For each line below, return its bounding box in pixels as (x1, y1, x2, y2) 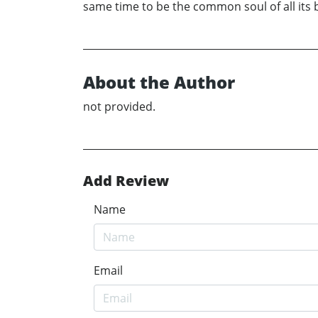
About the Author (83, 70, 235, 94)
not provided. (83, 99, 155, 115)
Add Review (83, 171, 169, 191)
